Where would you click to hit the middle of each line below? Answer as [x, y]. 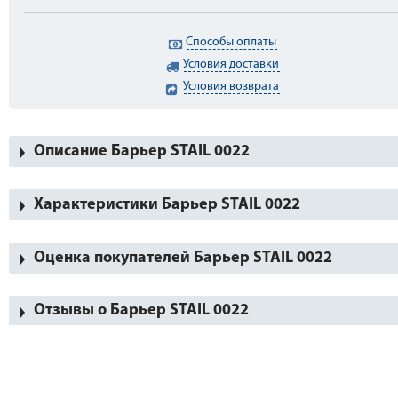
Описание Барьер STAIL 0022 [142, 151]
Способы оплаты [231, 42]
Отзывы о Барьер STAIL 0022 [141, 310]
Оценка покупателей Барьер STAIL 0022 [183, 258]
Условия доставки [231, 64]
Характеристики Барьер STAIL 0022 [167, 205]
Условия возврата [231, 87]
